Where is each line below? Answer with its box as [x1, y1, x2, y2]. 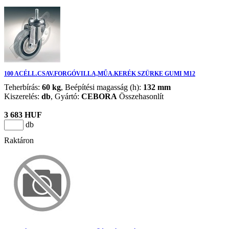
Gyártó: [55, 91, 81, 101]
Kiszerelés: [4, 91, 41, 101]
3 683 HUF [4, 110, 42, 119]
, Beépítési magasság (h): [61, 82, 143, 91]
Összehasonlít [119, 91, 164, 101]
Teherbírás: [4, 82, 42, 91]
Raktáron [4, 135, 34, 145]
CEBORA [81, 91, 117, 101]
